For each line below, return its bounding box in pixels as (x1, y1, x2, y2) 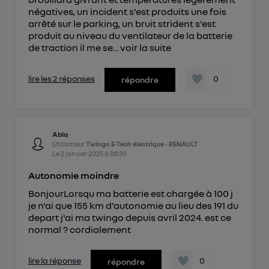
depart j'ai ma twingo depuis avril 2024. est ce (28, 211, 231, 223)
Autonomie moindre (28, 169, 119, 181)
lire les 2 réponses (28, 73, 95, 83)
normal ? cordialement (28, 223, 131, 235)
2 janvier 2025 (60, 149, 103, 157)
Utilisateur (52, 139, 86, 148)
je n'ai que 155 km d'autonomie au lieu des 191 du (28, 199, 238, 211)
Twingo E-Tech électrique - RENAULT (85, 139, 198, 148)
